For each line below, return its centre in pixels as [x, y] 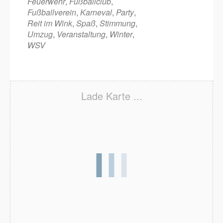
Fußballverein [52, 12]
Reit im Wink [50, 23]
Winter [121, 34]
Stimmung [117, 23]
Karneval [96, 12]
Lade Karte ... [111, 96]
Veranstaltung [81, 34]
